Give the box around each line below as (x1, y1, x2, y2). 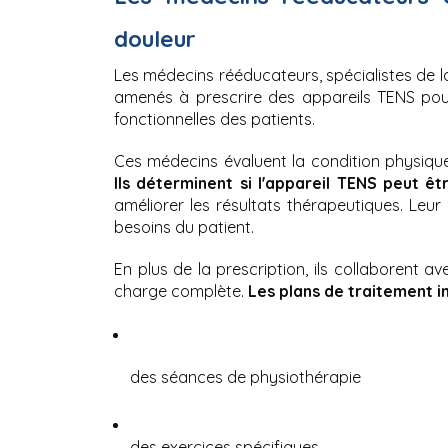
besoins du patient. (114, 216, 254, 237)
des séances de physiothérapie (130, 366, 361, 387)
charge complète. (114, 280, 248, 301)
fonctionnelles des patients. (114, 108, 315, 129)
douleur (114, 23, 196, 53)
